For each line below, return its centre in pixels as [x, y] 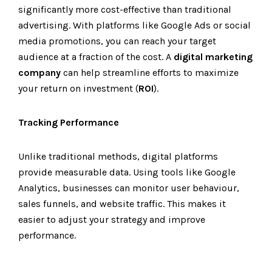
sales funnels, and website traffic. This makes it [122, 204]
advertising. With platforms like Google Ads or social [134, 25]
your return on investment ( [78, 88]
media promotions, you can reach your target [117, 41]
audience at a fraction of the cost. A [96, 57]
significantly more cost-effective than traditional [125, 9]
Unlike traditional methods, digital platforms [118, 156]
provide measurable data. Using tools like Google [127, 172]
